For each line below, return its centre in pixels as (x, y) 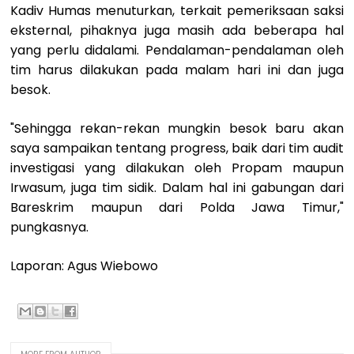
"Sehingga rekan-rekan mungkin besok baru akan (177, 128)
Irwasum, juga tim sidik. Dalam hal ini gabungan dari (177, 187)
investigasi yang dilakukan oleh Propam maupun (177, 168)
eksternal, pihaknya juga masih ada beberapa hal (177, 30)
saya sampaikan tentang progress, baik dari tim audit (177, 148)
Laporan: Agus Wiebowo (85, 265)
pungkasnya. (50, 227)
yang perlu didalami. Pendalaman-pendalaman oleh (177, 50)
